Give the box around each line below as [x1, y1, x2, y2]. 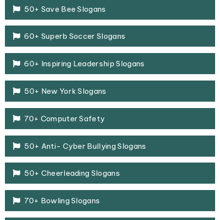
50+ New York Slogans [24, 86, 107, 96]
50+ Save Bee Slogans [24, 4, 106, 14]
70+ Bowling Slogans [24, 196, 100, 206]
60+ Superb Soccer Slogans [24, 31, 126, 41]
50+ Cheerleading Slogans [24, 168, 120, 178]
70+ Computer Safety [24, 113, 105, 123]
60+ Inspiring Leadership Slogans [24, 59, 145, 69]
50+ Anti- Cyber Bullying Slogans [24, 141, 146, 151]
